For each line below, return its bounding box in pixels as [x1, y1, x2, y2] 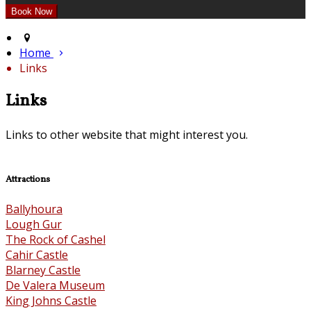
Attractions [6, 173, 50, 187]
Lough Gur [6, 217, 62, 233]
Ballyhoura [6, 201, 62, 217]
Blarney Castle [6, 262, 81, 278]
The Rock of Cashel [6, 232, 106, 248]
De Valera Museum [6, 278, 105, 294]
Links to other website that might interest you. [6, 126, 248, 142]
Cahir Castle [6, 247, 68, 263]
